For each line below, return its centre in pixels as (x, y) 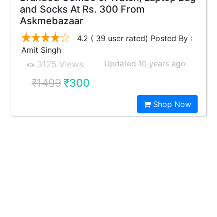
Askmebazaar (52, 21)
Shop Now (171, 104)
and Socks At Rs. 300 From (82, 9)
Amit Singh (41, 50)
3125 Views (59, 64)
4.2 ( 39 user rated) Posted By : (133, 38)
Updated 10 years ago (145, 63)
